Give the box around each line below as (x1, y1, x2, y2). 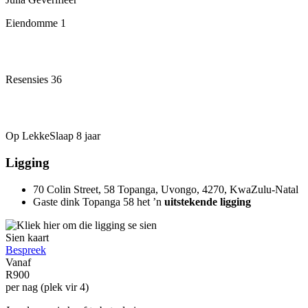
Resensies (5, 74, 51, 86)
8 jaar (76, 130, 100, 142)
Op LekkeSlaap (5, 130, 76, 142)
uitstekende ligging (164, 195, 251, 208)
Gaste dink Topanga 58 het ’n (33, 195, 164, 208)
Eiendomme (5, 17, 60, 30)
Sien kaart (5, 231, 49, 243)
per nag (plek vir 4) (5, 280, 89, 293)
